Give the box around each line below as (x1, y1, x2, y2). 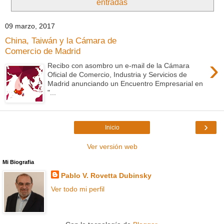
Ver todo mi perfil (50, 184, 104, 193)
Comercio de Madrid (5, 46, 80, 56)
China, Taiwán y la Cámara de (5, 35, 116, 46)
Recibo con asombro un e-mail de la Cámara (47, 61, 190, 69)
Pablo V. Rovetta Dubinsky (60, 171, 151, 179)
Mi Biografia (2, 158, 34, 165)
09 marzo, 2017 (5, 22, 55, 30)
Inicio (104, 123, 119, 131)
